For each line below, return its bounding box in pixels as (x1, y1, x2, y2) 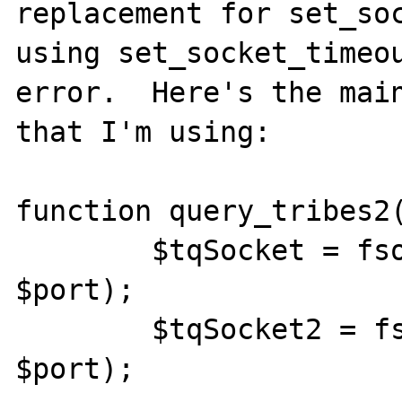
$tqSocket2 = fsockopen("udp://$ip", (15, 312, 153, 345)
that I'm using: (15, 115, 272, 148)
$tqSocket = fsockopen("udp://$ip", (15, 233, 153, 267)
